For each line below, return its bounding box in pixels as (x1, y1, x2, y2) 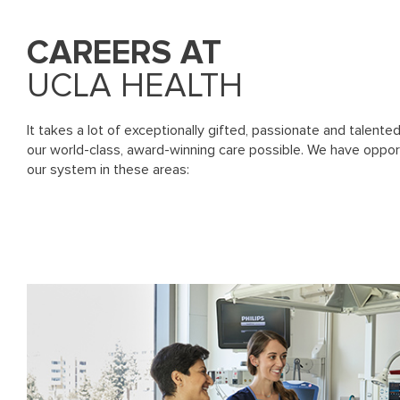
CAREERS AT (26, 33, 221, 74)
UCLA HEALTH (26, 66, 243, 107)
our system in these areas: (26, 161, 189, 179)
